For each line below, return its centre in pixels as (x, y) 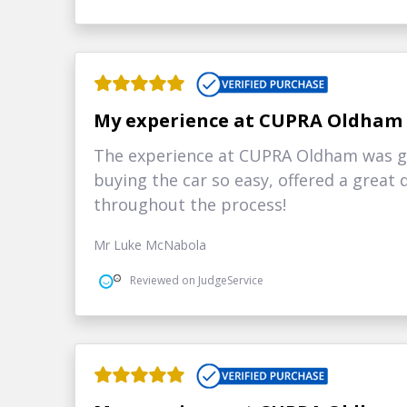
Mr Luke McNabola (150, 244)
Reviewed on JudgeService (197, 281)
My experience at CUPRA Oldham (248, 120)
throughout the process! (190, 204)
